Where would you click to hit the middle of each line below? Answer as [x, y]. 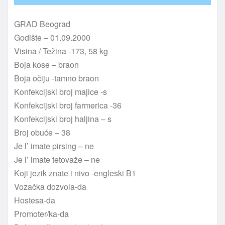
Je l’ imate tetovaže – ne [57, 160]
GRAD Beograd [42, 24]
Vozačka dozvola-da [50, 187]
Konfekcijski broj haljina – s [63, 119]
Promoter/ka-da [41, 214]
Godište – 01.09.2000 [52, 38]
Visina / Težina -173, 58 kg [61, 51]
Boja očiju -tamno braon [57, 78]
